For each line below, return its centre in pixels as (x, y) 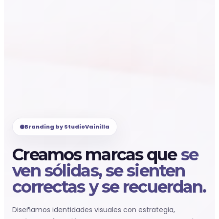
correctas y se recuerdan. (109, 187)
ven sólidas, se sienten (99, 171)
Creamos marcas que (97, 154)
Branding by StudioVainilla (67, 127)
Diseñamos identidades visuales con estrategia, (94, 210)
